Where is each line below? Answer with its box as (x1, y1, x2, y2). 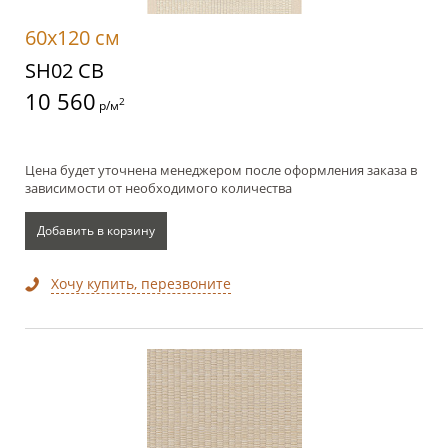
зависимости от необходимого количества (25, 179, 292, 198)
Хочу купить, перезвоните (51, 274, 231, 294)
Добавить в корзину (37, 222, 155, 240)
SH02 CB (25, 57, 104, 85)
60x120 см (25, 24, 120, 52)
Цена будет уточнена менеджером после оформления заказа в (25, 161, 417, 180)
